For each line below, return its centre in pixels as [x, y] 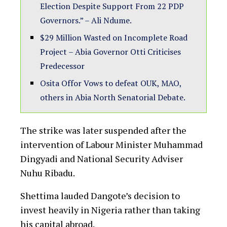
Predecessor [62, 66]
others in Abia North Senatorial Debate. [113, 98]
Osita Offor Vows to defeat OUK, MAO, [111, 83]
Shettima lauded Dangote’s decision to [100, 196]
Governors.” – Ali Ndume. [86, 21]
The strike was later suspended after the [103, 130]
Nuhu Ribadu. [48, 173]
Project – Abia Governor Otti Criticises [110, 52]
